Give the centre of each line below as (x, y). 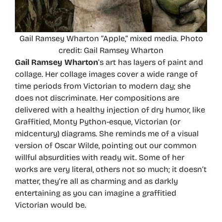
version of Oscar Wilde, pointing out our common (106, 145)
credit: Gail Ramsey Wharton (111, 50)
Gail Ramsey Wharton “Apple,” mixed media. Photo (111, 38)
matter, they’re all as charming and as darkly (96, 181)
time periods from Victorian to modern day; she (103, 86)
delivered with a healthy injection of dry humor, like (110, 110)
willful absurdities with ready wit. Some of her (100, 157)
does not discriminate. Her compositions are (97, 98)
